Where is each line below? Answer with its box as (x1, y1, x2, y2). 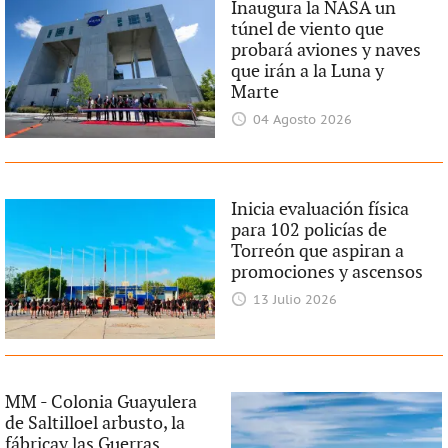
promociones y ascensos (231, 262, 424, 283)
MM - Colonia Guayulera (4, 392, 197, 414)
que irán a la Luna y (231, 61, 385, 82)
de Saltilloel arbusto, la (4, 413, 185, 435)
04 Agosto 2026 (252, 113, 352, 128)
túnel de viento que (231, 19, 385, 40)
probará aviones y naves (231, 40, 422, 61)
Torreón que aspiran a (231, 241, 405, 262)
